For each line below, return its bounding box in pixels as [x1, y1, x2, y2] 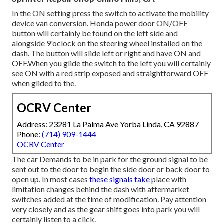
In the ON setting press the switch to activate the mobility [12, 8, 209, 18]
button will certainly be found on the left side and [12, 28, 178, 38]
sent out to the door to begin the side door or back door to [12, 164, 210, 174]
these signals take [89, 174, 150, 184]
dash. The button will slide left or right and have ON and [12, 48, 201, 58]
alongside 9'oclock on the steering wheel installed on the [12, 38, 202, 48]
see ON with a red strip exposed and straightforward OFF [12, 68, 208, 78]
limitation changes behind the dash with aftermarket [12, 184, 189, 194]
